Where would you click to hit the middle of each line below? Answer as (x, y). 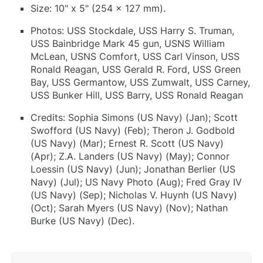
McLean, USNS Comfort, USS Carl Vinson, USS (135, 56)
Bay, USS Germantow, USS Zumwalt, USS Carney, (140, 82)
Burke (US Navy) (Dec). (82, 220)
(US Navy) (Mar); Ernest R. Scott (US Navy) (127, 143)
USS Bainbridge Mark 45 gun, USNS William (128, 43)
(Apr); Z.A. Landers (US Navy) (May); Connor (130, 156)
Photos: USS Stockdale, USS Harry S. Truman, (132, 30)
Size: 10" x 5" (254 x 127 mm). (98, 8)
